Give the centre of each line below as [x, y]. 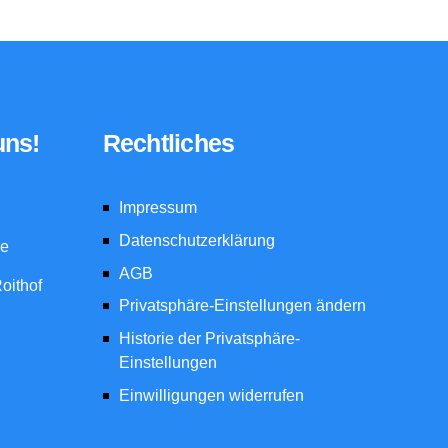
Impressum [157, 207]
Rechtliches [168, 142]
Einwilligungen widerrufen [211, 395]
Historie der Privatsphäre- [209, 339]
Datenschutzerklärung [196, 240]
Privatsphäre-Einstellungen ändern [242, 306]
